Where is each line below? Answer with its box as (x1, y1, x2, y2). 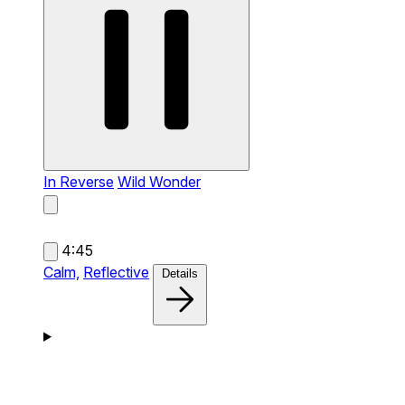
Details (162, 266, 198, 280)
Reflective (83, 262, 149, 281)
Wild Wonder (118, 172, 201, 191)
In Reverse (43, 172, 114, 191)
